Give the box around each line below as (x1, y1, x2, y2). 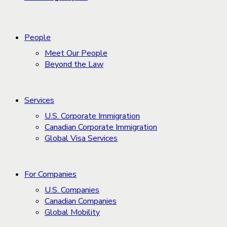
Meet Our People (45, 48, 107, 59)
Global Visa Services (45, 133, 118, 144)
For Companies (24, 169, 77, 180)
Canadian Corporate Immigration (45, 122, 157, 133)
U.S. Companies (45, 184, 99, 196)
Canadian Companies (45, 196, 117, 207)
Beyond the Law (45, 59, 103, 70)
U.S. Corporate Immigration (45, 110, 140, 122)
